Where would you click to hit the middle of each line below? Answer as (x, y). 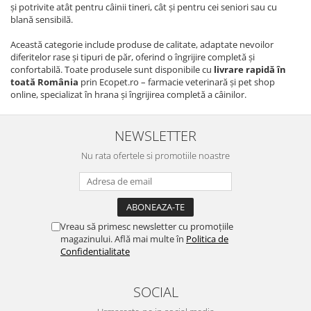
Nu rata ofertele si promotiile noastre (155, 156)
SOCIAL (155, 292)
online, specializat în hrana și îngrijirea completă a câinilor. (128, 95)
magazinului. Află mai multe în (123, 239)
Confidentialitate (95, 252)
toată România (44, 82)
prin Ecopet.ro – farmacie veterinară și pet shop (177, 82)
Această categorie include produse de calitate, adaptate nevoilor (142, 45)
